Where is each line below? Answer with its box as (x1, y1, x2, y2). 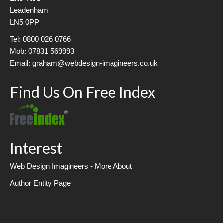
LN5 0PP (10, 18, 39, 26)
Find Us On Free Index (10, 83, 155, 101)
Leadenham (10, 6, 48, 14)
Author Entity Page (10, 179, 71, 187)
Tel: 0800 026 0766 (10, 35, 71, 43)
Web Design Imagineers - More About (10, 162, 132, 170)
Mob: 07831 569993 (10, 47, 74, 55)
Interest (10, 139, 62, 157)
